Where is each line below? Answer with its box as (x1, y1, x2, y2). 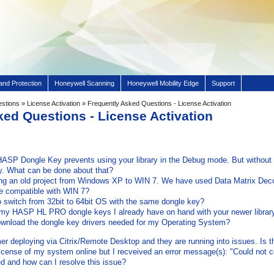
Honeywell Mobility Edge (127, 80, 199, 87)
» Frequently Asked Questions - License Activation (80, 100, 232, 107)
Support (212, 80, 235, 87)
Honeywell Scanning (54, 80, 115, 87)
